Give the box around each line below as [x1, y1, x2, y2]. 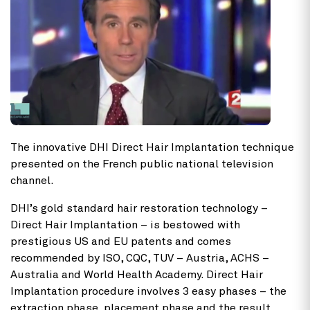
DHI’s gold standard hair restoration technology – [10, 202, 268, 214]
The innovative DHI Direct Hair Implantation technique [10, 141, 294, 153]
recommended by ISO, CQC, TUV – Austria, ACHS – [10, 252, 269, 264]
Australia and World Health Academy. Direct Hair [10, 268, 263, 280]
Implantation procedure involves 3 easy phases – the [10, 285, 286, 297]
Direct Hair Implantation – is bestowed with [10, 219, 240, 230]
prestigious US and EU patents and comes [10, 235, 231, 247]
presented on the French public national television [10, 158, 273, 170]
